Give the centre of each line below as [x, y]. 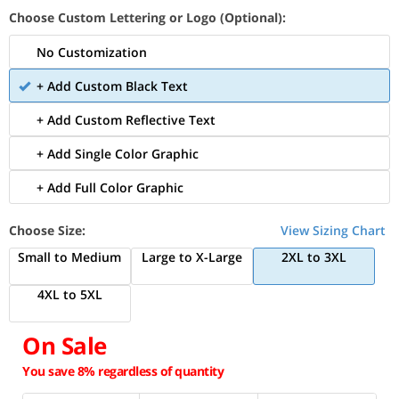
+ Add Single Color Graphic [118, 154]
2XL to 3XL [313, 257]
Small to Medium [70, 257]
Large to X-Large [191, 257]
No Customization [92, 52]
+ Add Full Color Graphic [110, 187]
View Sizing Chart [333, 230]
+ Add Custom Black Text [112, 86]
